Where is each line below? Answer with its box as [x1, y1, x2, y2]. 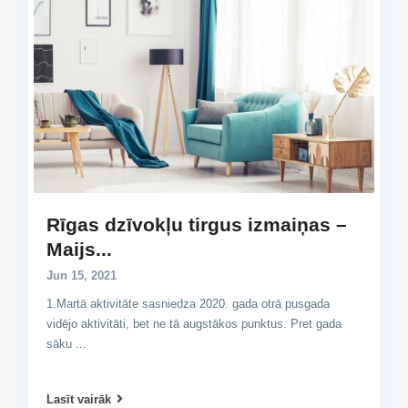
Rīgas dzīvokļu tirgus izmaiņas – [46, 213, 347, 235]
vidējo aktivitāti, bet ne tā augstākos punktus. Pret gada [46, 316, 342, 331]
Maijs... [46, 238, 112, 260]
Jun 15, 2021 [46, 268, 117, 282]
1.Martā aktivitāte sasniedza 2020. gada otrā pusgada [46, 296, 330, 311]
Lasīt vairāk [46, 393, 111, 406]
